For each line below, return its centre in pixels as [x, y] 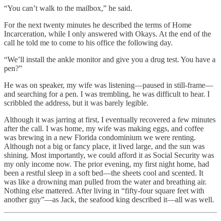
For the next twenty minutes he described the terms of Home [98, 25]
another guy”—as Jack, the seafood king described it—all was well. [109, 199]
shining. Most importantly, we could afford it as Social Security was [109, 155]
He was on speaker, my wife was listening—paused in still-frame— [109, 85]
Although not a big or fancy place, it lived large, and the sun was [104, 146]
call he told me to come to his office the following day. [88, 42]
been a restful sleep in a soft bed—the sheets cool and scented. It [104, 173]
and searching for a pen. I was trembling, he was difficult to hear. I [107, 94]
